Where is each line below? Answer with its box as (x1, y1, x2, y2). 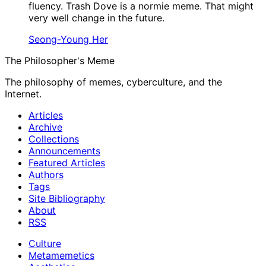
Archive (28, 121, 62, 134)
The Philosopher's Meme (5, 55, 115, 67)
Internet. (5, 88, 42, 100)
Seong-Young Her (28, 33, 108, 46)
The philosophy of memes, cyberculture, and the (5, 76, 222, 88)
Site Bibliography (28, 192, 105, 205)
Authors (28, 169, 64, 181)
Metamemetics (28, 249, 94, 262)
